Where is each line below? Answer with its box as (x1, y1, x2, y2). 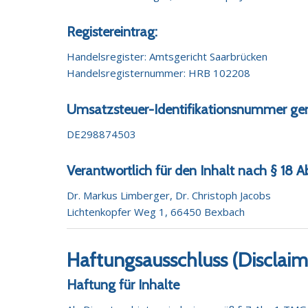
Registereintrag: (67, 23, 158, 41)
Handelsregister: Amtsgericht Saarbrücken (67, 49, 268, 63)
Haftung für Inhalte (67, 276, 180, 294)
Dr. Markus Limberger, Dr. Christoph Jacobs (67, 188, 272, 202)
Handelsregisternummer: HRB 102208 (67, 66, 251, 80)
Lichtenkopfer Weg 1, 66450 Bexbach (67, 204, 245, 219)
